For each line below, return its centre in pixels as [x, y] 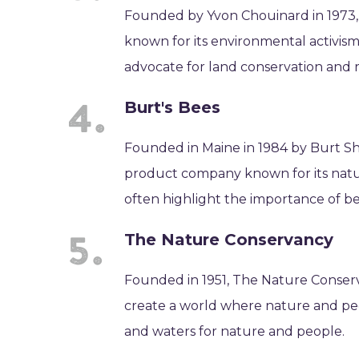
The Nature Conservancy [229, 240]
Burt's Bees [173, 107]
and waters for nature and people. [235, 331]
